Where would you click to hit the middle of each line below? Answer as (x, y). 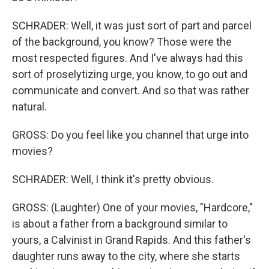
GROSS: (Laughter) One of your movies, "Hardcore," (132, 207)
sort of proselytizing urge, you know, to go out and (130, 74)
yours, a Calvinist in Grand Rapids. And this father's (131, 240)
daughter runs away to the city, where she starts (126, 256)
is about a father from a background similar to (120, 224)
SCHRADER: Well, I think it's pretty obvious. (113, 179)
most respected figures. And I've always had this (128, 58)
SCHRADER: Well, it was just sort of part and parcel (132, 26)
